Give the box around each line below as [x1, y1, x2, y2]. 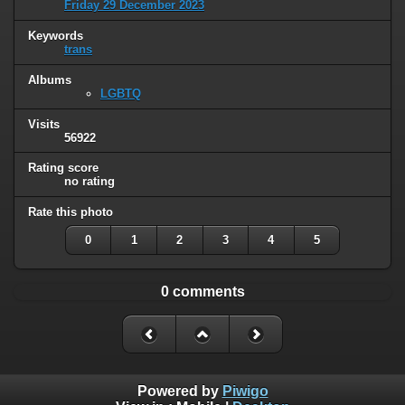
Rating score [28, 161, 99, 175]
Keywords [28, 28, 83, 42]
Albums [28, 72, 71, 87]
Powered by [137, 383, 222, 400]
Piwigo [221, 383, 268, 400]
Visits [28, 117, 60, 131]
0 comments [160, 284, 245, 300]
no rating [64, 174, 115, 189]
